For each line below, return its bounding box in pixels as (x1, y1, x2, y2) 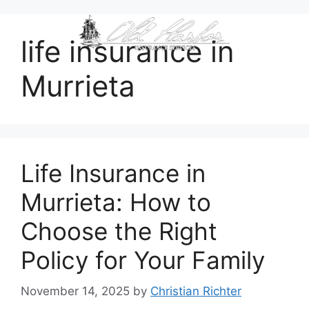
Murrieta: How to (21, 188, 211, 217)
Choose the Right (21, 217, 217, 246)
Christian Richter (150, 283, 241, 298)
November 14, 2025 (21, 283, 130, 298)
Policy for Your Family (21, 246, 265, 275)
